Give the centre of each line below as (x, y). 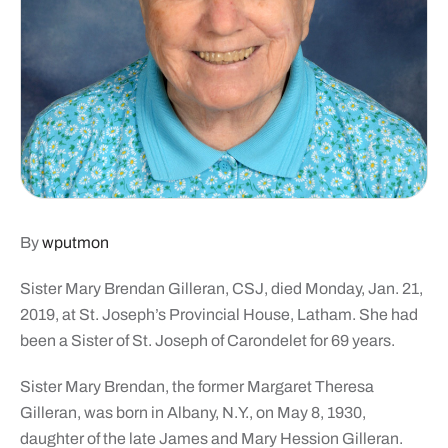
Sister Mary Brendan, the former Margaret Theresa (196, 386)
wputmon (75, 242)
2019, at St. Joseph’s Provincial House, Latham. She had (218, 314)
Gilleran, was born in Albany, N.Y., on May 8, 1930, (192, 412)
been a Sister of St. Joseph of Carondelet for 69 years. (207, 340)
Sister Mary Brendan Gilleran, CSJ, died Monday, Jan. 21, (221, 288)
